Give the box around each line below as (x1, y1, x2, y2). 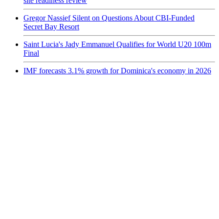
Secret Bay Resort (23, 22, 79, 31)
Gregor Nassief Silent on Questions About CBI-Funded (23, 13, 195, 22)
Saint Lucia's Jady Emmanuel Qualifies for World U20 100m (23, 40, 211, 48)
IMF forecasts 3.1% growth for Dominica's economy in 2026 (23, 66, 211, 75)
